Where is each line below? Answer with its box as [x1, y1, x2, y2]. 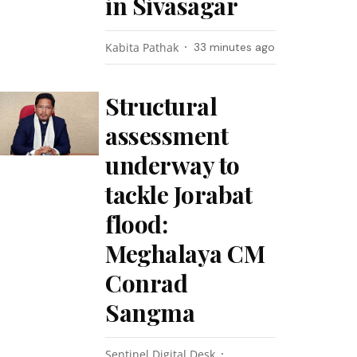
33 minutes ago [194, 40, 276, 54]
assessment [105, 120, 229, 151]
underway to [105, 149, 240, 181]
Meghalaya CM [105, 237, 265, 269]
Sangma [105, 296, 195, 328]
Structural [105, 90, 218, 122]
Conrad [105, 267, 188, 299]
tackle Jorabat [105, 178, 253, 210]
